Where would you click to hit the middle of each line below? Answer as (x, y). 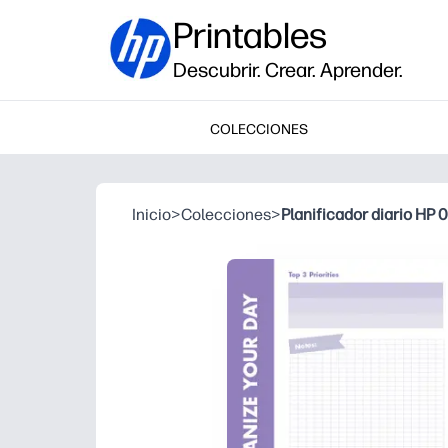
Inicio (151, 214)
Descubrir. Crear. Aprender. (288, 70)
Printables (250, 35)
